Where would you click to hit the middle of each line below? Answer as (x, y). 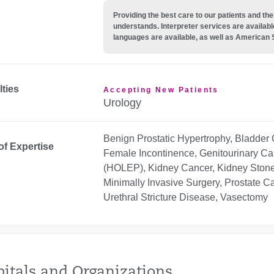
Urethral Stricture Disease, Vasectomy (186, 197)
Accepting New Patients (161, 90)
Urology (122, 102)
